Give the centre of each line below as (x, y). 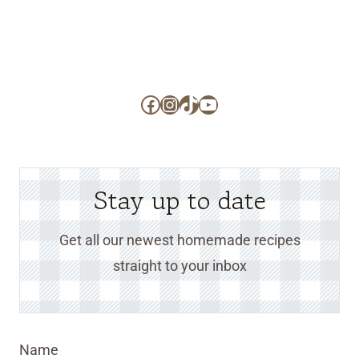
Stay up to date (179, 200)
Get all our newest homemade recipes (179, 240)
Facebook (182, 104)
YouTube (235, 104)
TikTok (207, 104)
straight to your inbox (179, 266)
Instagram (203, 104)
